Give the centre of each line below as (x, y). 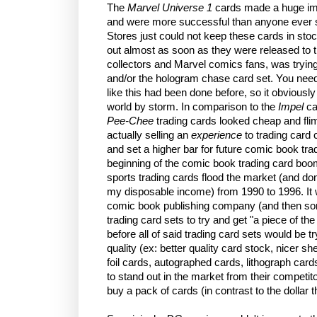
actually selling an (149, 135)
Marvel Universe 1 (170, 7)
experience (217, 135)
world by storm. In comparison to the (192, 106)
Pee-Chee (130, 121)
